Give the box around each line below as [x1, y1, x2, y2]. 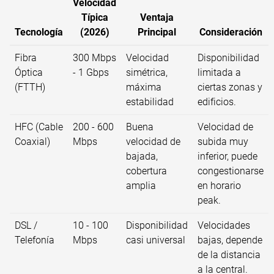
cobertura [126, 165, 167, 177]
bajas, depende [198, 234, 262, 246]
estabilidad [126, 96, 174, 108]
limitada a [198, 67, 241, 79]
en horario [198, 180, 241, 192]
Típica [81, 12, 108, 24]
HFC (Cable [15, 121, 63, 133]
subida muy [198, 136, 248, 148]
